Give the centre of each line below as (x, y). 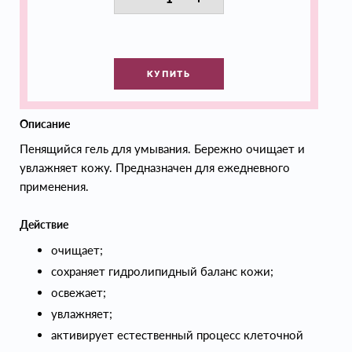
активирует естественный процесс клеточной (177, 335)
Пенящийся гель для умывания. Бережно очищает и (162, 148)
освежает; (79, 292)
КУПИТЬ (169, 74)
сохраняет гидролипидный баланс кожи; (162, 271)
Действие (44, 224)
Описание (45, 124)
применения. (54, 186)
